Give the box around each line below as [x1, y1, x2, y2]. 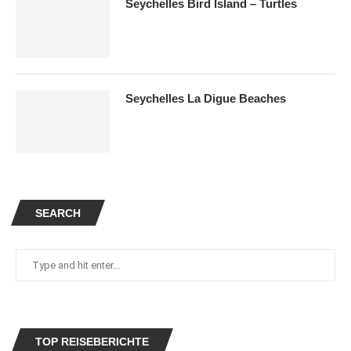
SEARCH [35, 207, 81, 220]
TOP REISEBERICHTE [35, 335, 149, 349]
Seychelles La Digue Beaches [125, 92, 286, 106]
